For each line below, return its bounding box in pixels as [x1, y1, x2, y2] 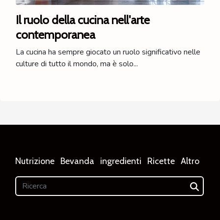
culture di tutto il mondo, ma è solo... [16, 58, 138, 69]
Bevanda [60, 155, 94, 166]
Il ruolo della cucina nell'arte [16, 12, 150, 27]
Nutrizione [15, 155, 55, 166]
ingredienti [100, 155, 141, 166]
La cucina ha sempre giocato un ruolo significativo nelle [16, 46, 200, 57]
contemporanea [16, 27, 95, 42]
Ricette [147, 155, 175, 166]
